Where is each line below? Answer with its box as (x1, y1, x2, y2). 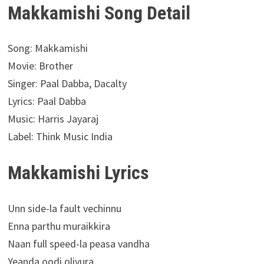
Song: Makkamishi (7, 41, 88, 55)
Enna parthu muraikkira (7, 219, 110, 233)
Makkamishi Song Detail (7, 1, 190, 24)
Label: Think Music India (7, 130, 113, 144)
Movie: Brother (7, 59, 73, 73)
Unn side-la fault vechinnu (7, 202, 121, 216)
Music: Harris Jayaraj (7, 112, 98, 126)
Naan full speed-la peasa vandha (7, 237, 150, 251)
